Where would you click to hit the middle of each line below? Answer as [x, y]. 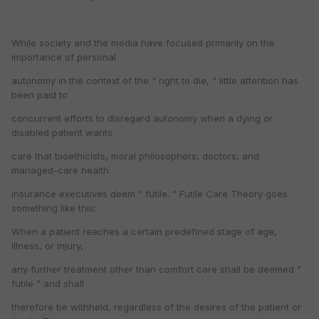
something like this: [54, 208]
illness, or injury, [47, 246]
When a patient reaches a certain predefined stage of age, [144, 232]
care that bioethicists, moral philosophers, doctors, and [135, 156]
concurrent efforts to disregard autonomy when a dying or [142, 119]
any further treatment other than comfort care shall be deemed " [156, 270]
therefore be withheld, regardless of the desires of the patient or [156, 307]
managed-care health [60, 171]
